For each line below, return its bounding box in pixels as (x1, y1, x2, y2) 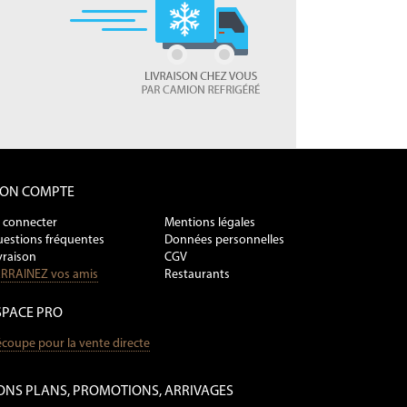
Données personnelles (164, 233, 284, 247)
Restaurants (164, 267, 230, 282)
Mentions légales (164, 215, 255, 230)
